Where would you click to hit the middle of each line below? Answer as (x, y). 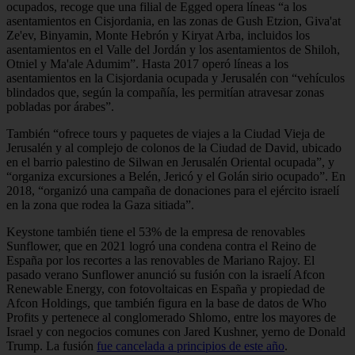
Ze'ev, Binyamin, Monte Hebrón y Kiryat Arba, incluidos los (158, 35)
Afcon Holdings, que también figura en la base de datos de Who (166, 303)
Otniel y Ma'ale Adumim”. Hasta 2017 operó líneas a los (147, 63)
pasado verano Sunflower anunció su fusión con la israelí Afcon (166, 274)
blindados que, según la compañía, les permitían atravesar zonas (165, 92)
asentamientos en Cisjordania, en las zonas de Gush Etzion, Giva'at (174, 21)
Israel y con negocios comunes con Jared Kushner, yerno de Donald (176, 331)
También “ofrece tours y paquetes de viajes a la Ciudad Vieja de (166, 133)
